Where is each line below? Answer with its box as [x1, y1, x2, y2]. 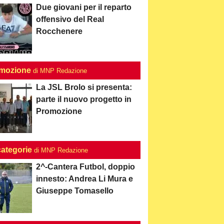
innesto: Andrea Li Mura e [36, 174, 133, 183]
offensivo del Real [36, 15, 104, 23]
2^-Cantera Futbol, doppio [36, 162, 135, 171]
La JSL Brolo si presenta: [36, 83, 132, 91]
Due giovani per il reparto [36, 3, 132, 11]
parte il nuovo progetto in [36, 95, 132, 103]
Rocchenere [36, 27, 83, 35]
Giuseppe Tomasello [36, 186, 114, 195]
